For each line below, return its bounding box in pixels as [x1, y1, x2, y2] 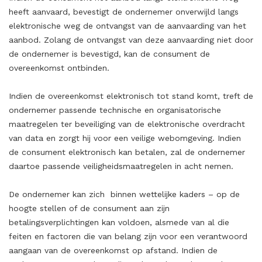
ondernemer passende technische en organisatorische [9, 105, 221, 115]
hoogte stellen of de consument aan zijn [9, 204, 170, 213]
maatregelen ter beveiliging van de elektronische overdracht [9, 119, 245, 129]
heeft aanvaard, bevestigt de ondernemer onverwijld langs [9, 7, 239, 16]
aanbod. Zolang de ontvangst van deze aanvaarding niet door [9, 35, 253, 44]
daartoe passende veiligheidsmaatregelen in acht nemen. [9, 161, 233, 171]
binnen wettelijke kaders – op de [111, 189, 240, 199]
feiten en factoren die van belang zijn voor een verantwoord [9, 232, 247, 241]
